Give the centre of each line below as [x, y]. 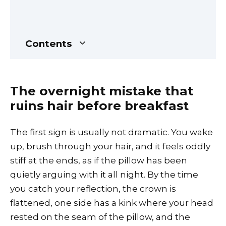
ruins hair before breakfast [99, 105]
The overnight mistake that [102, 91]
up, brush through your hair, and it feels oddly [110, 147]
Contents [48, 43]
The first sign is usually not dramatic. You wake [111, 132]
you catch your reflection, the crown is [93, 189]
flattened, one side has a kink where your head [112, 203]
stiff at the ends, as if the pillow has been [99, 161]
